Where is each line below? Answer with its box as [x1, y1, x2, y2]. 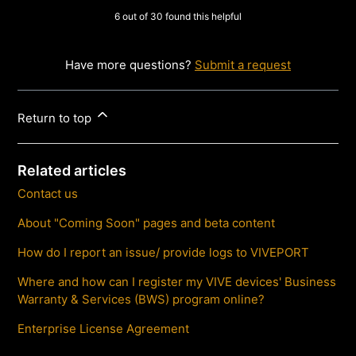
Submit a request [195, 57, 291, 73]
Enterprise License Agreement [17, 321, 190, 337]
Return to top [17, 110, 95, 126]
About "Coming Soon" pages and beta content [17, 215, 276, 231]
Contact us [17, 186, 79, 202]
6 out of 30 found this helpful [114, 10, 242, 23]
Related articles [17, 162, 127, 180]
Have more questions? [65, 57, 195, 73]
